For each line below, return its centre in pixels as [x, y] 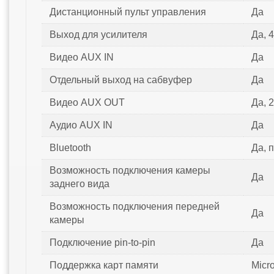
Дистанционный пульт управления [128, 12]
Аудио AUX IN [81, 125]
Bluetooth [70, 148]
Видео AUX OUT [87, 103]
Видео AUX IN [81, 57]
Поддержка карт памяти [104, 265]
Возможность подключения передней [134, 207]
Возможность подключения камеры [130, 171]
